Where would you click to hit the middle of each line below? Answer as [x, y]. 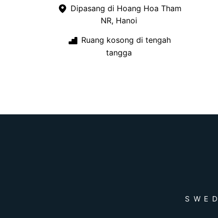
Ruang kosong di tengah [125, 40]
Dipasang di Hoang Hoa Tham [125, 8]
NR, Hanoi [119, 21]
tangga [119, 52]
